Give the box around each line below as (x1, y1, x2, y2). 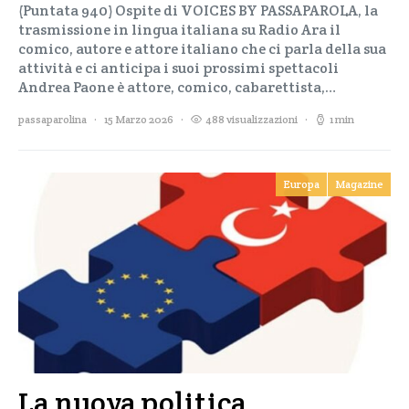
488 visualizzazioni (205, 112, 298, 126)
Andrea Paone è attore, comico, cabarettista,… (18, 78, 336, 97)
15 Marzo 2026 (104, 112, 173, 126)
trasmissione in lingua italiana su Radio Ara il (18, 20, 341, 39)
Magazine (335, 177, 383, 191)
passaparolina (18, 112, 87, 126)
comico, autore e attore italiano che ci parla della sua (18, 39, 386, 58)
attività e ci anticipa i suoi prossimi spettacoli (18, 58, 339, 78)
